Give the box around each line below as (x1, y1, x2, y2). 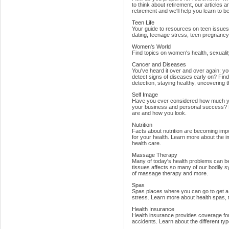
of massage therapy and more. (132, 170, 208, 177)
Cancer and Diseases (132, 61, 186, 68)
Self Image (132, 91, 158, 98)
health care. (132, 140, 161, 147)
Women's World (132, 43, 171, 50)
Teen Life (132, 19, 154, 26)
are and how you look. (132, 110, 187, 117)
